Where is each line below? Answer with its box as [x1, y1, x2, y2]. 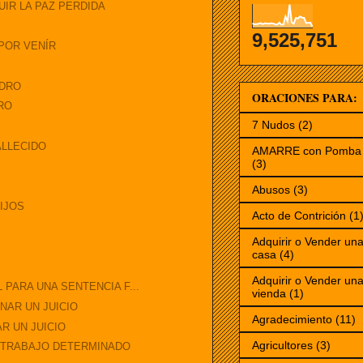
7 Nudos [252, 118, 295, 132]
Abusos [252, 183, 290, 197]
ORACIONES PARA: [252, 89, 357, 107]
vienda [252, 287, 286, 301]
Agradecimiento [252, 313, 332, 327]
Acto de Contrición [252, 209, 346, 223]
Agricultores [252, 339, 313, 352]
